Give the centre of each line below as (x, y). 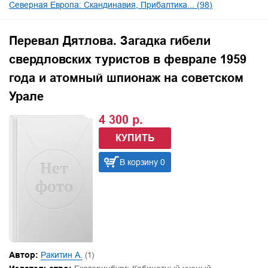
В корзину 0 (142, 162)
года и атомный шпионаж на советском (126, 78)
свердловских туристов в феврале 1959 (128, 60)
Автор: (24, 255)
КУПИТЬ (135, 138)
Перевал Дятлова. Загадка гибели (110, 41)
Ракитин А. (62, 255)
